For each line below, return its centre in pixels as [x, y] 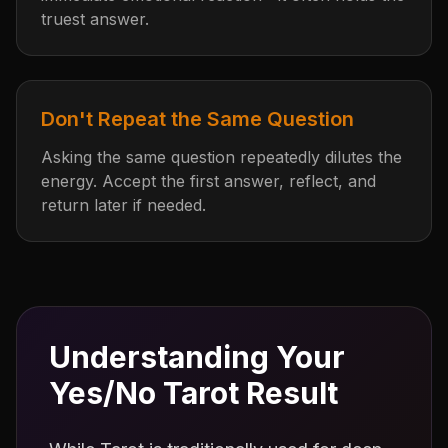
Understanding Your [197, 357]
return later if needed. [123, 205]
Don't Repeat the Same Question [197, 119]
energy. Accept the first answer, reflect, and [208, 181]
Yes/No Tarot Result [193, 393]
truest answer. [95, 19]
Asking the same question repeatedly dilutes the [221, 157]
